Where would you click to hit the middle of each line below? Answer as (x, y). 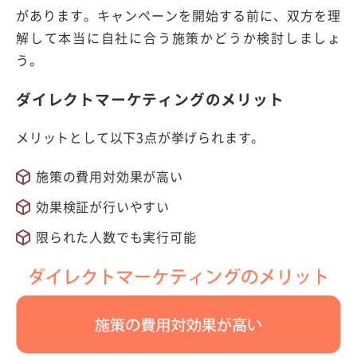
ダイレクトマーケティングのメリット (150, 98)
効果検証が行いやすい (103, 207)
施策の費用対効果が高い (110, 177)
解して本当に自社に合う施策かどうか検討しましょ (178, 37)
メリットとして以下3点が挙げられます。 (141, 137)
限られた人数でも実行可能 (116, 237)
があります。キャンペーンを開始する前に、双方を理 (178, 15)
